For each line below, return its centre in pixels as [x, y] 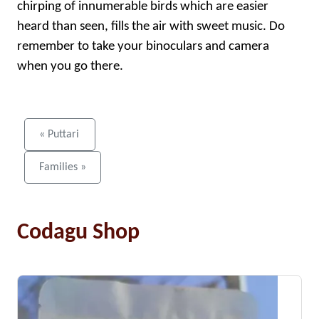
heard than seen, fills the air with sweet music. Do [151, 27]
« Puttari [59, 135]
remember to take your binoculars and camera [143, 47]
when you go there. [70, 67]
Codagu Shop [78, 233]
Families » [63, 167]
